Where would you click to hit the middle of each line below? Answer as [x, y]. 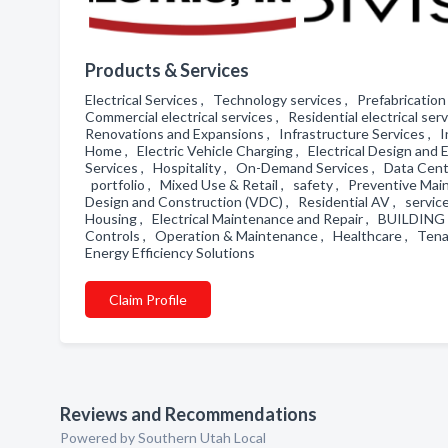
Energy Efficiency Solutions [173, 252]
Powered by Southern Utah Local [163, 437]
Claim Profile [148, 299]
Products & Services [167, 70]
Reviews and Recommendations [188, 414]
